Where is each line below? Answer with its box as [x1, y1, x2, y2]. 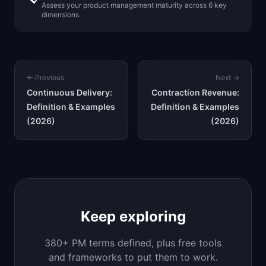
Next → [216, 73, 239, 82]
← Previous [27, 73, 64, 82]
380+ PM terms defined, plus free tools [45, 237, 221, 249]
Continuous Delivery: [27, 87, 112, 97]
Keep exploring [80, 208, 186, 225]
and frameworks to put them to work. [48, 251, 218, 263]
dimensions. [42, 10, 81, 19]
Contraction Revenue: [151, 87, 239, 97]
